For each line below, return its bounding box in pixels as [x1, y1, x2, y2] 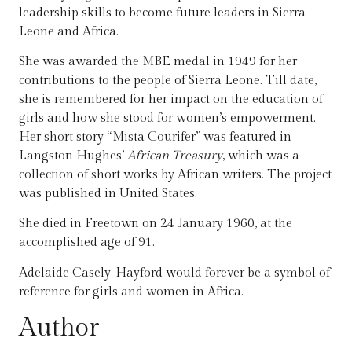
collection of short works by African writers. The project [19, 167, 332, 183]
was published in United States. [19, 186, 197, 202]
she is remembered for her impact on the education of [19, 92, 323, 108]
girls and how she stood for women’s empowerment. [19, 111, 316, 126]
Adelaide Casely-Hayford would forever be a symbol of [19, 265, 330, 280]
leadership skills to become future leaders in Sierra [19, 5, 306, 20]
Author [19, 313, 99, 343]
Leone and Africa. [19, 24, 119, 39]
